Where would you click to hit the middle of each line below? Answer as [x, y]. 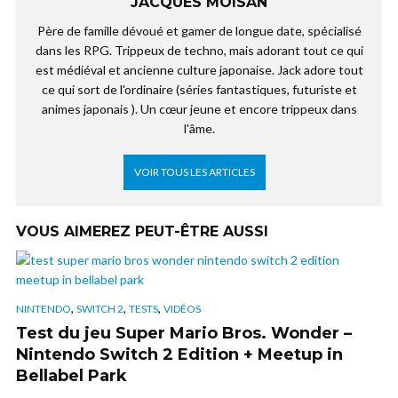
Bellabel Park [72, 376]
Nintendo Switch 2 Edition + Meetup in [179, 355]
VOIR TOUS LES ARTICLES [195, 172]
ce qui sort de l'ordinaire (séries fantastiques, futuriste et [199, 89]
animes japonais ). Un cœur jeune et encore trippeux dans [199, 109]
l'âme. [199, 128]
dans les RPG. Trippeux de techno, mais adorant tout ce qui [199, 50]
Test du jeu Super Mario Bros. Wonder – [184, 334]
